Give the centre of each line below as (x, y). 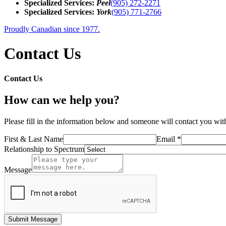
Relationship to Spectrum (44, 149)
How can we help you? (62, 100)
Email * (169, 139)
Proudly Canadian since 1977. (52, 29)
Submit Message (33, 219)
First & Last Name (34, 139)
